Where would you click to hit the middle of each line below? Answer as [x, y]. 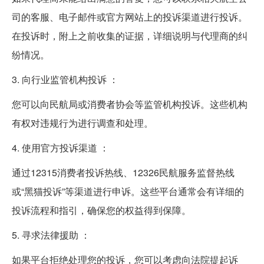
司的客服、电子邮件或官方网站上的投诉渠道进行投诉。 [130, 17]
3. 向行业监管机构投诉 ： [65, 80]
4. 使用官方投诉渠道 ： [60, 148]
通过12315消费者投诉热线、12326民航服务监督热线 [123, 173]
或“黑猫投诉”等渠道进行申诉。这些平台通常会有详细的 [128, 192]
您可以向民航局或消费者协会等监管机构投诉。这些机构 [130, 104]
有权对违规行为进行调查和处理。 [82, 123]
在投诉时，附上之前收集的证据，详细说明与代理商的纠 [130, 36]
